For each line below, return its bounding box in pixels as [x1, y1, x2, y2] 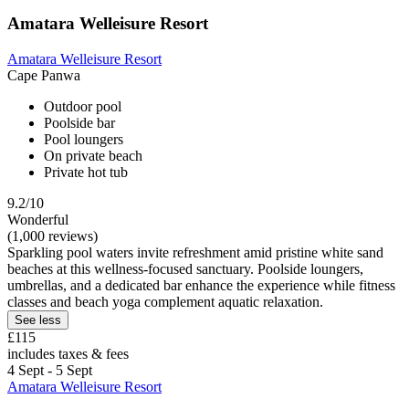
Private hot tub [44, 164, 128, 181]
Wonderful [7, 212, 68, 228]
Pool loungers [44, 131, 123, 148]
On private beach [44, 148, 142, 164]
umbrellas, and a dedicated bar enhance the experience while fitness [7, 278, 395, 294]
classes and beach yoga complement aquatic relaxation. [7, 294, 323, 310]
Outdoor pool [44, 99, 121, 115]
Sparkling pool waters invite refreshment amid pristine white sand [7, 245, 383, 261]
